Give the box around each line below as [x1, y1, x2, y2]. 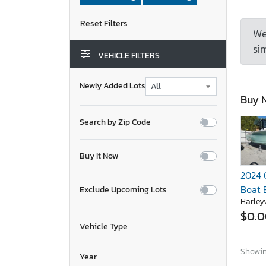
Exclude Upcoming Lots [80, 183, 167, 196]
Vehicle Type [80, 220, 128, 233]
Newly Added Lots [80, 80, 145, 93]
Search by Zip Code [80, 115, 151, 128]
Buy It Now [80, 149, 118, 162]
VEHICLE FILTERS [96, 49, 160, 62]
